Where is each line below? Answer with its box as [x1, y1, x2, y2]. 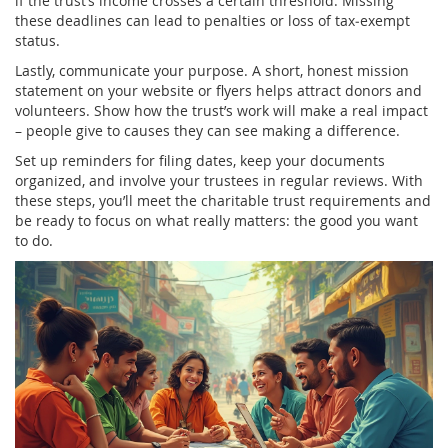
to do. [15, 230, 53, 250]
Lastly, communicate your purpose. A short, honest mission [15, 60, 409, 80]
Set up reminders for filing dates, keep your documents [15, 150, 385, 170]
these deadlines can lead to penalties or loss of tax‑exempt [15, 10, 410, 30]
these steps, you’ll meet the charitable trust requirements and [15, 190, 431, 210]
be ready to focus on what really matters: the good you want [15, 210, 418, 230]
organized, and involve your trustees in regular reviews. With [15, 170, 423, 190]
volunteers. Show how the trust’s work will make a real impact [15, 100, 428, 120]
